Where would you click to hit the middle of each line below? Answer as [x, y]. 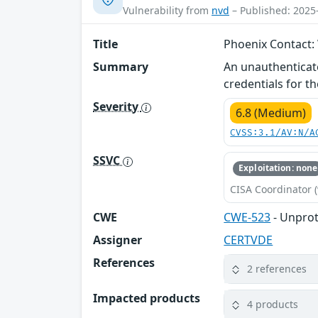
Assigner [117, 240]
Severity [117, 107]
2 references [277, 269]
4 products [273, 305]
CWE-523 [247, 217]
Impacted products [147, 298]
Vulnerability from [167, 11]
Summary [121, 67]
